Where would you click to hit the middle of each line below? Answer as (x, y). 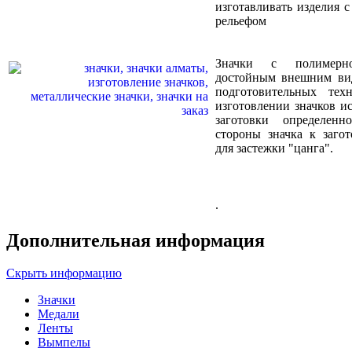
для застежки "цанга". (274, 148)
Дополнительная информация (136, 240)
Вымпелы (64, 343)
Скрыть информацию (64, 273)
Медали (59, 314)
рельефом (241, 20)
